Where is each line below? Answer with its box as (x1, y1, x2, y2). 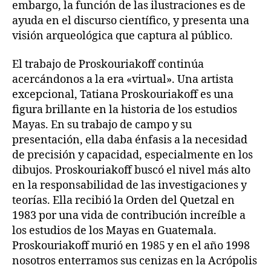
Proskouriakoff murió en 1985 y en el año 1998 (12, 239, 250, 253)
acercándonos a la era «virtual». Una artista (12, 73, 233, 87)
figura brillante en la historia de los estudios (12, 103, 237, 117)
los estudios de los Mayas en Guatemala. (12, 224, 217, 238)
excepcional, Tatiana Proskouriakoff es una (12, 88, 233, 102)
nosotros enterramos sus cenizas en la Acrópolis (12, 254, 257, 268)
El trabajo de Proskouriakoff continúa (12, 57, 204, 71)
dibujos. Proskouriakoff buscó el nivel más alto (12, 163, 250, 177)
